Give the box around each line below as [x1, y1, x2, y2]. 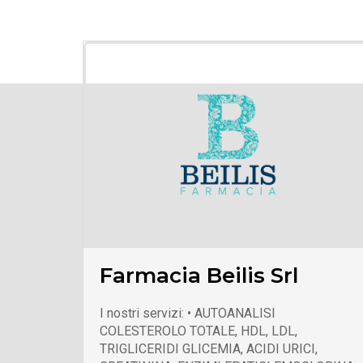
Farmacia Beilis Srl [100, 262, 298, 288]
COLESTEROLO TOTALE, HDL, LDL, [100, 322, 297, 339]
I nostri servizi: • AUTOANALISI [100, 305, 275, 321]
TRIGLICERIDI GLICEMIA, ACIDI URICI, [100, 340, 318, 357]
